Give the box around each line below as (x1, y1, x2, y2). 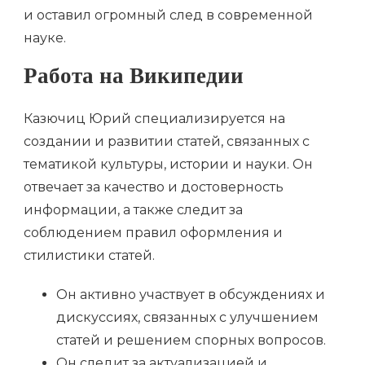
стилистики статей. (24, 247, 155, 263)
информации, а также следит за (24, 201, 243, 218)
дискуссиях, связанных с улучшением (56, 309, 319, 325)
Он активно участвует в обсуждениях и (56, 286, 325, 302)
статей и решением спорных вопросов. (56, 332, 326, 348)
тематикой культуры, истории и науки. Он (24, 156, 313, 172)
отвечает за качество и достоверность (24, 178, 284, 195)
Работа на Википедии (24, 62, 244, 98)
